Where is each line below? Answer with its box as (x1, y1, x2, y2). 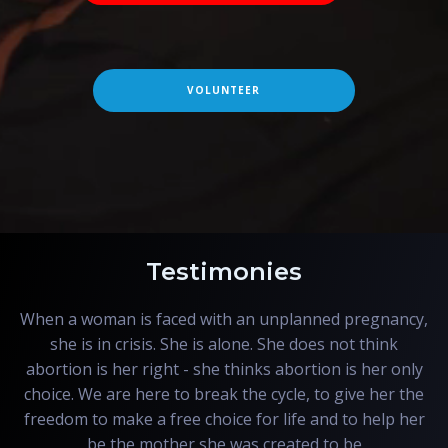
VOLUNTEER (187, 82, 261, 97)
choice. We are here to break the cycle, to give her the (24, 382, 424, 405)
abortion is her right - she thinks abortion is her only (25, 357, 423, 380)
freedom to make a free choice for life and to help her (23, 407, 425, 430)
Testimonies (146, 256, 302, 286)
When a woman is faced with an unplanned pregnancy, (20, 307, 428, 330)
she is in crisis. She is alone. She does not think (50, 332, 398, 355)
